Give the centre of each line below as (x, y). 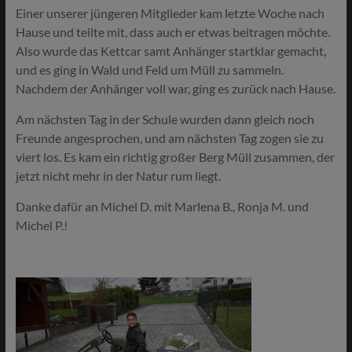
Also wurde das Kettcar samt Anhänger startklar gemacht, (170, 51)
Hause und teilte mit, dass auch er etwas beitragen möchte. (172, 32)
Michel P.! (41, 225)
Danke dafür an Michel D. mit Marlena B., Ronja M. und (162, 206)
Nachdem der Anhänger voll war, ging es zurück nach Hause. (175, 88)
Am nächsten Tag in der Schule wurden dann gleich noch (165, 119)
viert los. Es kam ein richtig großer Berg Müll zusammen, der (175, 157)
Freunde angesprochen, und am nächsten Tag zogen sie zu (169, 138)
